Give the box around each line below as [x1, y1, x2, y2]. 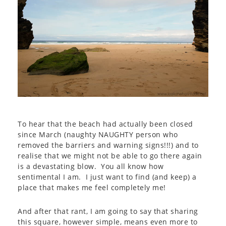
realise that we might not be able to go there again [18, 151, 202, 161]
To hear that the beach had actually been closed [18, 119, 193, 129]
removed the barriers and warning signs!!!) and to [18, 140, 199, 150]
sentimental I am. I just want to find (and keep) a [18, 172, 197, 182]
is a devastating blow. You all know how [18, 161, 163, 172]
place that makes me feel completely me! [18, 183, 166, 193]
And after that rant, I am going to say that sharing [18, 206, 198, 216]
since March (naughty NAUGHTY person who [18, 130, 178, 140]
